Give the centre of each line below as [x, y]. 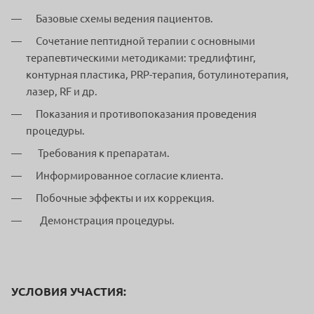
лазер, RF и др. [62, 92]
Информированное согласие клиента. [129, 176]
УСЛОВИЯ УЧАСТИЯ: [69, 292]
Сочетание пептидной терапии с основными [144, 41]
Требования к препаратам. [102, 153]
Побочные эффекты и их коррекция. [124, 198]
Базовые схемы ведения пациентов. [123, 19]
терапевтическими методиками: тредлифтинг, [141, 58]
